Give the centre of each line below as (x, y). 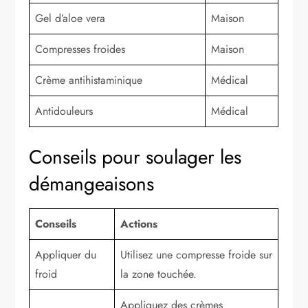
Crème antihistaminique (89, 80)
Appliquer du (66, 254)
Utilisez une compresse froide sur (197, 254)
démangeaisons (92, 184)
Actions (139, 223)
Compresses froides (80, 49)
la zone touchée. (159, 274)
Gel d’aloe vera (70, 18)
